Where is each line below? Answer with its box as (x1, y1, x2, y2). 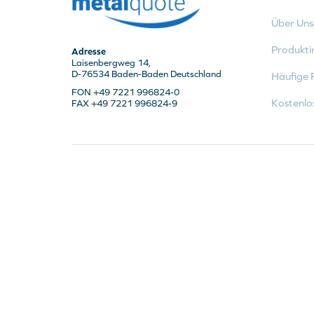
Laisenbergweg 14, (71, 57, 151, 68)
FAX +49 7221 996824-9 (71, 97, 177, 109)
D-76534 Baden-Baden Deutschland (71, 68, 221, 79)
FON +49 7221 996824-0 (71, 86, 179, 97)
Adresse (71, 46, 106, 57)
